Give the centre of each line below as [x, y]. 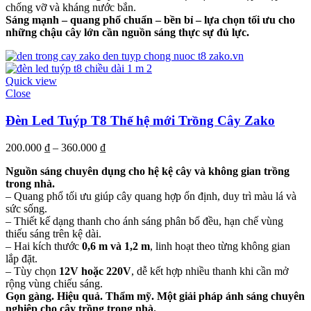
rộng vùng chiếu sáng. [54, 283]
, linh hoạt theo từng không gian [220, 246]
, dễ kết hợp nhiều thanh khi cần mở [210, 271]
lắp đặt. [22, 258]
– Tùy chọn [32, 271]
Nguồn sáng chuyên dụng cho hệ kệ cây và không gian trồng [148, 171]
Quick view [31, 81]
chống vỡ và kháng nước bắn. [71, 8]
